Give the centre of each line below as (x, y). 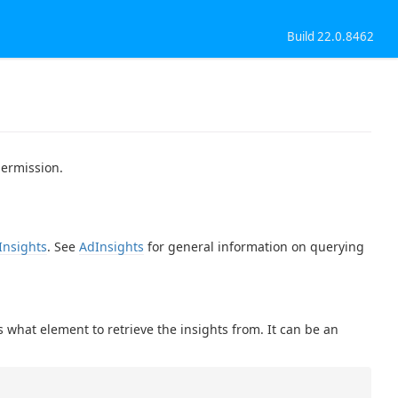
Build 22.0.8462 (331, 36)
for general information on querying (254, 246)
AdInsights (111, 246)
